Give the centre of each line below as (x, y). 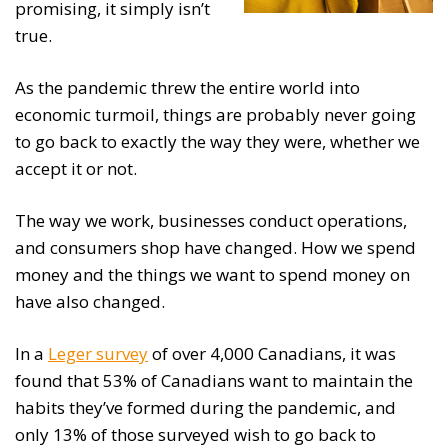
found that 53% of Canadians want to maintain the (214, 381)
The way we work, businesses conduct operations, (211, 221)
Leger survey (98, 354)
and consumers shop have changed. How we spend (215, 248)
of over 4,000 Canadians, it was (272, 354)
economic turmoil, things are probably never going (215, 115)
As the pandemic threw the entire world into (187, 88)
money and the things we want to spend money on (212, 275)
